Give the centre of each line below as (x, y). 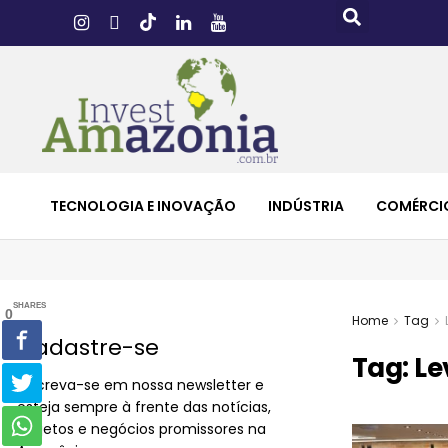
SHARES (29, 305)
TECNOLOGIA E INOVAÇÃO (143, 205)
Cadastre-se (88, 347)
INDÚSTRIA (306, 205)
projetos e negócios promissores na (141, 428)
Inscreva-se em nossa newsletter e (140, 384)
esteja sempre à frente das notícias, (144, 406)
